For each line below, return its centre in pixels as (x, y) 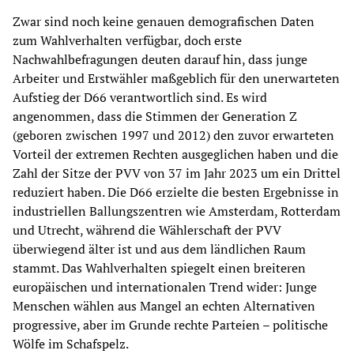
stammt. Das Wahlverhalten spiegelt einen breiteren (159, 268)
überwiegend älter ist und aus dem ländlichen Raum (159, 249)
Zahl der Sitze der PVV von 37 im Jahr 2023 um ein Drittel (177, 173)
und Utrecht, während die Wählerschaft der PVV (147, 230)
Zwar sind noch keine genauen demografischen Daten (164, 22)
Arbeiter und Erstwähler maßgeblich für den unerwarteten (176, 79)
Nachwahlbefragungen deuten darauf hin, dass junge (160, 60)
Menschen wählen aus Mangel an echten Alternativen (164, 306)
